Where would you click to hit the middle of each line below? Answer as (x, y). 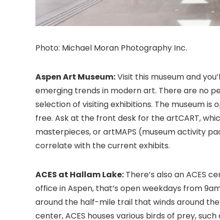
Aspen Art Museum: (75, 77)
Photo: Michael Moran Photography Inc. (112, 48)
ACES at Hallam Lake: (80, 174)
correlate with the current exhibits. (103, 145)
